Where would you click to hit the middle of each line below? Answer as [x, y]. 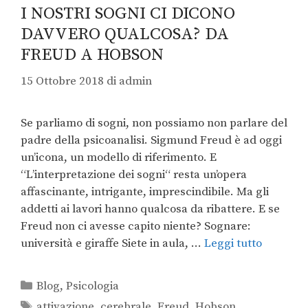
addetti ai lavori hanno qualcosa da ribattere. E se [150, 209]
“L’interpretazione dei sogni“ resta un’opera [134, 175]
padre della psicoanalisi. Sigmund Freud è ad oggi [151, 141]
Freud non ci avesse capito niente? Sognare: [136, 227]
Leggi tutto [233, 244]
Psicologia [93, 286]
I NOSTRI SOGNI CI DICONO [128, 13]
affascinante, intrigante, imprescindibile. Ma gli [145, 192]
